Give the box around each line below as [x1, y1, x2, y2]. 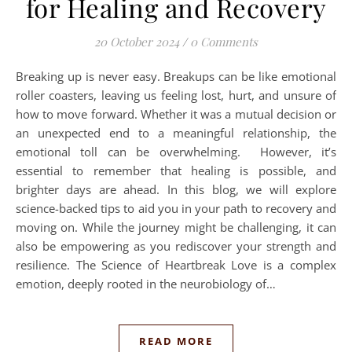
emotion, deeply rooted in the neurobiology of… [16, 275, 276, 291]
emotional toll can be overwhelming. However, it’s [16, 143, 336, 159]
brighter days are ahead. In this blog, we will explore [16, 181, 336, 197]
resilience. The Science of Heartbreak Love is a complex [16, 256, 336, 273]
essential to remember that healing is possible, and [16, 162, 336, 178]
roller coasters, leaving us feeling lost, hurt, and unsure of [16, 86, 336, 103]
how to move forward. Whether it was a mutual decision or [16, 105, 336, 122]
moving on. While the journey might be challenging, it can [16, 218, 336, 235]
